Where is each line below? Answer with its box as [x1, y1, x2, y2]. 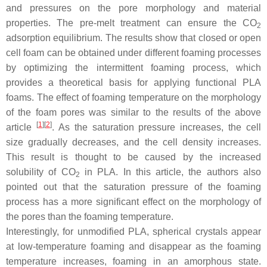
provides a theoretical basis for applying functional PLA [6, 77, 261, 88]
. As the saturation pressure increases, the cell [51, 122, 261, 132]
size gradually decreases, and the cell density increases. [6, 137, 261, 147]
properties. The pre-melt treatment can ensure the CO [6, 18, 257, 28]
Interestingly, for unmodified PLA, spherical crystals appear [6, 226, 261, 237]
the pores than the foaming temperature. [6, 212, 173, 222]
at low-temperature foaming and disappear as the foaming [6, 241, 261, 252]
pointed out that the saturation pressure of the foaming [6, 182, 261, 192]
